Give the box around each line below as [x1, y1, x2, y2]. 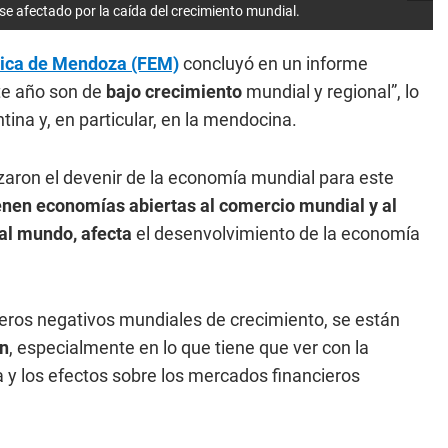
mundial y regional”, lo [242, 81, 419, 102]
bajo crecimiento [102, 81, 242, 102]
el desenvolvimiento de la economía [132, 223, 420, 244]
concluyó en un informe [179, 53, 368, 74]
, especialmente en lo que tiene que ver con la [9, 337, 369, 358]
